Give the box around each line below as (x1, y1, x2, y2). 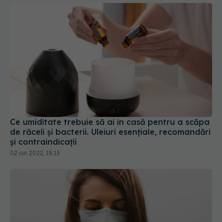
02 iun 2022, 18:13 (10, 149, 59, 157)
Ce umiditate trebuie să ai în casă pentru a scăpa (10, 116, 210, 127)
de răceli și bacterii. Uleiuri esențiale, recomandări (10, 126, 211, 137)
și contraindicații (10, 136, 77, 147)
